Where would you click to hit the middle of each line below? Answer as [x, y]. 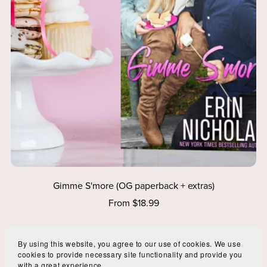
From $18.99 [133, 203]
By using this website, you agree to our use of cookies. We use [130, 243]
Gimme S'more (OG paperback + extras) [133, 186]
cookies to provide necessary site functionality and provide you [130, 254]
